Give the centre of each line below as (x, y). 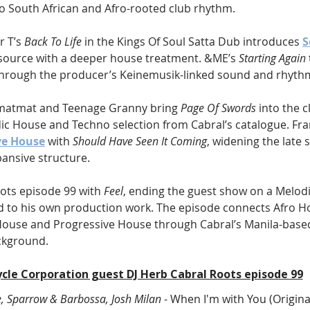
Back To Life (53, 41)
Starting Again (272, 58)
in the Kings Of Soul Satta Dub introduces (192, 41)
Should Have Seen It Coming (140, 141)
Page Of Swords (218, 108)
